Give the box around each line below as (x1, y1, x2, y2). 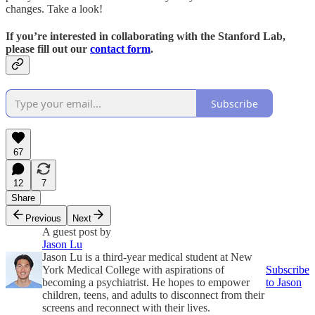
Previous (25, 213, 61, 224)
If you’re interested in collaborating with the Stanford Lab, (6, 30, 285, 43)
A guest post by (42, 226, 111, 238)
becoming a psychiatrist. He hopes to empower (42, 276, 250, 289)
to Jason (266, 276, 302, 289)
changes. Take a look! (6, 2, 103, 15)
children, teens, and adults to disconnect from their (42, 289, 264, 302)
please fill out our (6, 43, 90, 56)
